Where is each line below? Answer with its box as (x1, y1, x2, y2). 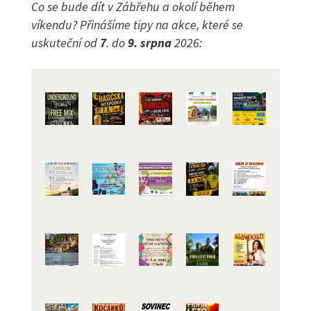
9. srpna (125, 35, 171, 51)
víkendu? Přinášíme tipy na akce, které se (31, 17, 243, 33)
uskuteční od (31, 35, 100, 51)
